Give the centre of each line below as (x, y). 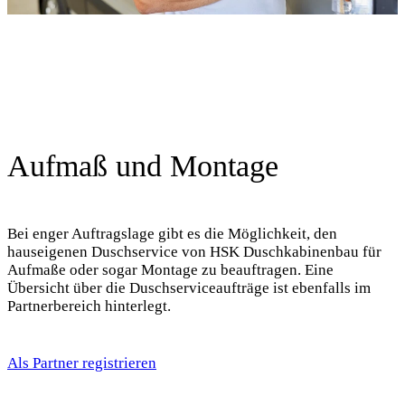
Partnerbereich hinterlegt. (89, 306)
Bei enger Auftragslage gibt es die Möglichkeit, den (172, 234)
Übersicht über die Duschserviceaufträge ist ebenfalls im (189, 288)
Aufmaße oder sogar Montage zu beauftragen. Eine (170, 270)
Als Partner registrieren (82, 363)
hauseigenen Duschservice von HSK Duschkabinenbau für (194, 252)
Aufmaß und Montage (143, 166)
